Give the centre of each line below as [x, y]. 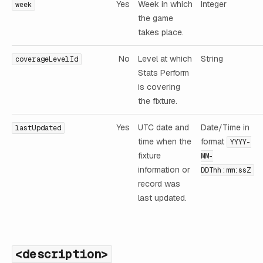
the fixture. [158, 101]
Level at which [165, 58]
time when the [165, 141]
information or [164, 169]
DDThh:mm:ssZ [226, 170]
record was [159, 183]
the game [156, 18]
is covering [159, 87]
